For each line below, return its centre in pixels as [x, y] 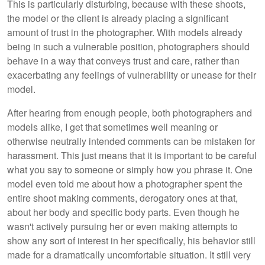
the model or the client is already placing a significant [118, 18]
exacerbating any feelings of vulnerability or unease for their [132, 75]
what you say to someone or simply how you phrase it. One [130, 169]
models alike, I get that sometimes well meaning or [112, 127]
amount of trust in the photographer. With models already [125, 32]
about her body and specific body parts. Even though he [123, 212]
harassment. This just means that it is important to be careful [132, 155]
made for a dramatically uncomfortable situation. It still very [129, 254]
